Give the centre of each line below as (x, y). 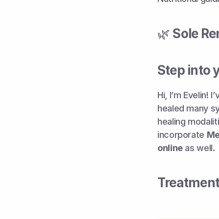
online (170, 148)
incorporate (182, 135)
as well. (199, 148)
